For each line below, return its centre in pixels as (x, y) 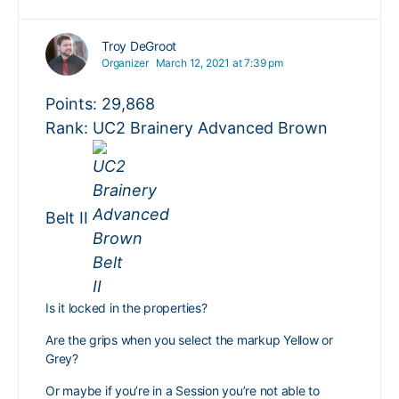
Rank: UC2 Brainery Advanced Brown (187, 128)
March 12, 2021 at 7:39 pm (220, 63)
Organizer (125, 63)
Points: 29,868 (100, 104)
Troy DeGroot (139, 46)
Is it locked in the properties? (126, 308)
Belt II (69, 217)
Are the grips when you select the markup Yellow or (189, 340)
